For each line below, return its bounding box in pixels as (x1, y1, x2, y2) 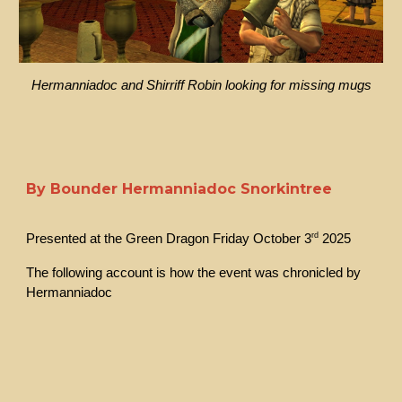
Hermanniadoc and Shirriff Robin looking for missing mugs (31, 77, 371, 92)
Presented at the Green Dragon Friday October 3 (26, 231, 312, 246)
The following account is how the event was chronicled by (26, 265, 362, 280)
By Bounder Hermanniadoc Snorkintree (26, 179, 337, 197)
